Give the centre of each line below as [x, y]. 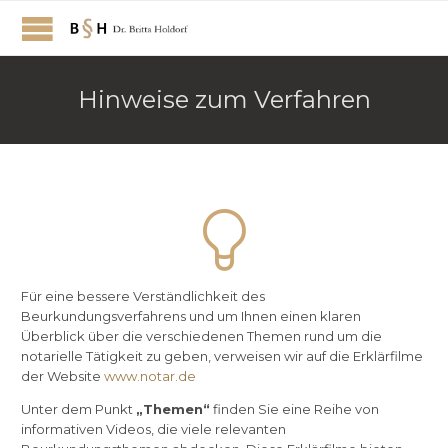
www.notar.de [150, 376]
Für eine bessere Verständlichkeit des [143, 296]
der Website [62, 376]
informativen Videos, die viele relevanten [153, 429]
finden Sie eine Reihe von [294, 409]
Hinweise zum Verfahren [224, 99]
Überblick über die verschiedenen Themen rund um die [201, 336]
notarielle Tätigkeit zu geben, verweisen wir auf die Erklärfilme [222, 356]
